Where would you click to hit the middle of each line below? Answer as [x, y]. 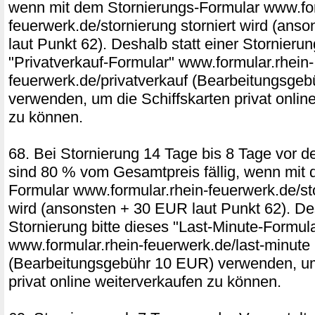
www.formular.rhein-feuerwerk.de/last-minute [159, 245]
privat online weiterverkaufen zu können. [145, 282]
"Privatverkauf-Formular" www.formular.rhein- [161, 62]
